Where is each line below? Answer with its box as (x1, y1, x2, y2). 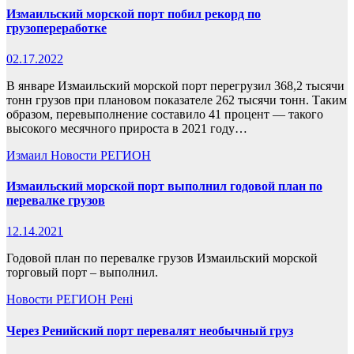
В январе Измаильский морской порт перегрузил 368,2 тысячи (6, 78, 345, 92)
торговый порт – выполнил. (6, 265, 158, 280)
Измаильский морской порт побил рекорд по (6, 6, 261, 21)
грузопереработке (6, 21, 107, 35)
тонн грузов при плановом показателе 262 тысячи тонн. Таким (6, 92, 347, 107)
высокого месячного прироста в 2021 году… (6, 121, 247, 135)
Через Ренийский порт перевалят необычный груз (6, 323, 293, 337)
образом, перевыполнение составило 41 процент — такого (6, 107, 323, 121)
